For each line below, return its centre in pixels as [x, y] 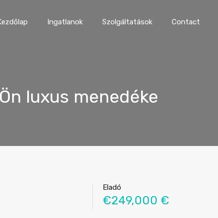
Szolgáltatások [127, 22]
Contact [186, 22]
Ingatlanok [65, 22]
